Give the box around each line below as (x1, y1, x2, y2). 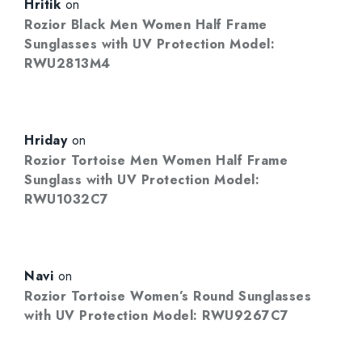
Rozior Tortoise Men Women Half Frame (24, 150, 288, 170)
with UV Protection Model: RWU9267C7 (24, 305, 289, 325)
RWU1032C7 (24, 189, 109, 208)
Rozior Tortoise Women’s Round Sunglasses (24, 286, 311, 305)
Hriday (24, 130, 67, 149)
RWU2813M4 (24, 53, 111, 73)
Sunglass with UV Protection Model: (24, 170, 259, 189)
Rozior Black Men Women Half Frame (24, 15, 267, 34)
